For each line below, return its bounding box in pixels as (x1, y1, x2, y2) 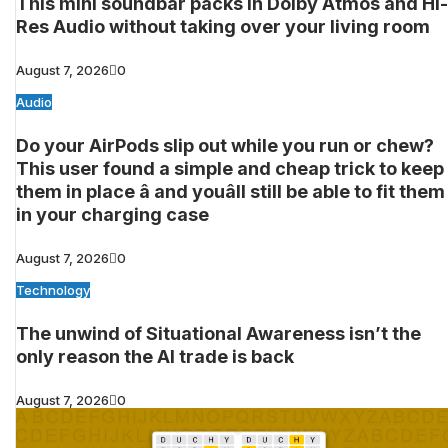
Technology (16, 282, 90, 299)
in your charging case (16, 204, 209, 226)
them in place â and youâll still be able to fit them (16, 181, 445, 203)
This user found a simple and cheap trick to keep (16, 158, 444, 180)
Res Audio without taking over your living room (16, 16, 430, 38)
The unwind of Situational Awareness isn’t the (16, 322, 421, 344)
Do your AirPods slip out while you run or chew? (16, 135, 434, 157)
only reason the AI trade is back (16, 345, 294, 367)
